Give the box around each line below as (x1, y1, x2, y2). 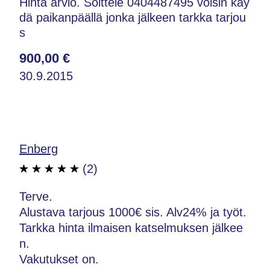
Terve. (19, 189, 52, 203)
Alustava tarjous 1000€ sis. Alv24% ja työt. (19, 205, 246, 219)
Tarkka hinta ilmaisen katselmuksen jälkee (19, 221, 243, 234)
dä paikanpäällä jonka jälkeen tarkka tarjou (19, 10, 246, 24)
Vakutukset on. (19, 252, 99, 266)
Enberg (19, 142, 58, 155)
